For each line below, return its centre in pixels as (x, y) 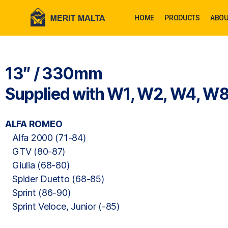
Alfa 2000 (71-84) (46, 138)
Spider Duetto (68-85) (55, 179)
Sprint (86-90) (38, 193)
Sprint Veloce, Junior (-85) (62, 206)
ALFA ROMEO (34, 124)
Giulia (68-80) (37, 165)
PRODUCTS (182, 18)
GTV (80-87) (35, 151)
